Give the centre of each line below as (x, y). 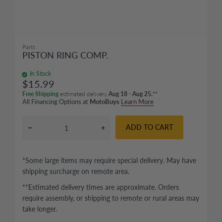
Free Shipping (40, 94)
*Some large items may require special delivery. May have (109, 160)
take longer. (40, 209)
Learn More (137, 102)
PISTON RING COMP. (65, 55)
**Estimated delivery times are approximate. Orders (101, 187)
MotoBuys (105, 102)
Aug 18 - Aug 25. (131, 94)
